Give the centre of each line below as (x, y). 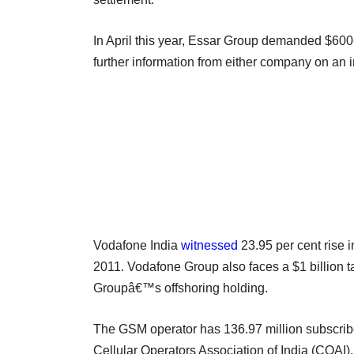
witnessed (209, 245)
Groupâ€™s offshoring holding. (181, 288)
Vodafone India (137, 245)
